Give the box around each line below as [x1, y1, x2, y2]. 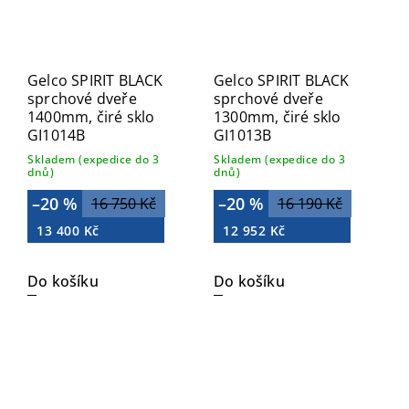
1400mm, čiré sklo [27, 106, 155, 127]
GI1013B [214, 124, 272, 145]
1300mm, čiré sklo [214, 106, 341, 127]
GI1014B [27, 124, 86, 145]
